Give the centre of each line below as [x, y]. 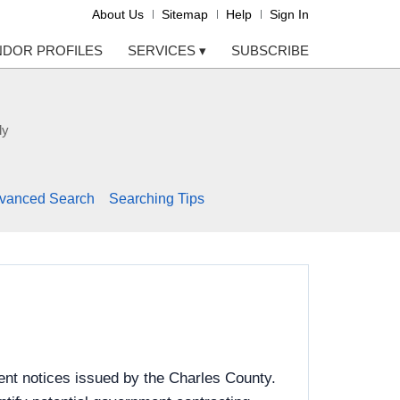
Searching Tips [156, 199]
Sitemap [185, 14]
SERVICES [163, 50]
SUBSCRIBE [270, 50]
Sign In [289, 14]
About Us [118, 14]
